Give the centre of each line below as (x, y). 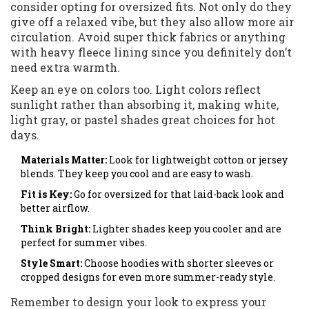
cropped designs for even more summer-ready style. (148, 277)
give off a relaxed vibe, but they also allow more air (152, 22)
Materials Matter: (64, 160)
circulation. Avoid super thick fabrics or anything (148, 37)
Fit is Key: (46, 195)
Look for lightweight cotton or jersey (197, 160)
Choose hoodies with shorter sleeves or (178, 263)
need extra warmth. (65, 68)
